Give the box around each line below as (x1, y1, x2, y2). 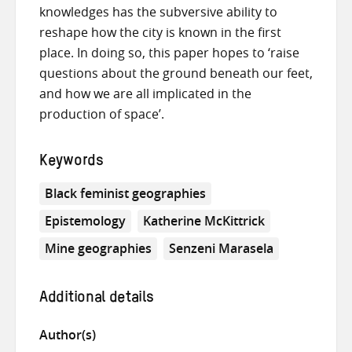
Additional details (39, 295, 154, 303)
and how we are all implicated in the (39, 85, 251, 103)
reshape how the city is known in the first (39, 24, 281, 42)
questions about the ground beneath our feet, (39, 64, 313, 82)
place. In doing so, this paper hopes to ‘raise (39, 44, 299, 62)
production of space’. (39, 105, 164, 123)
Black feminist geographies (45, 185, 206, 203)
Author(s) (39, 326, 96, 344)
